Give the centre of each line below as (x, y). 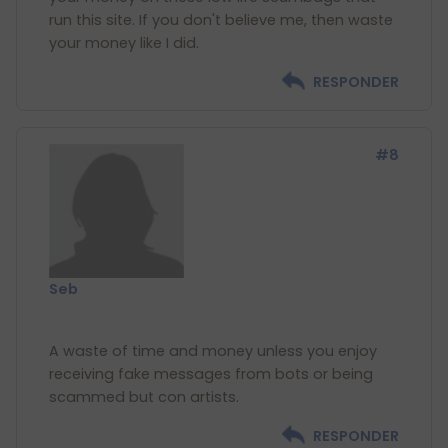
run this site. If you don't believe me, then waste (221, 20)
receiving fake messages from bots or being (211, 374)
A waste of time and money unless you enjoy (213, 351)
